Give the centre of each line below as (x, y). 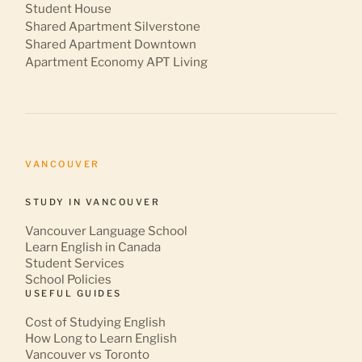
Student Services (75, 263)
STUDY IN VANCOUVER (93, 202)
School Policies (69, 279)
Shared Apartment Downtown (111, 44)
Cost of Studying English (96, 322)
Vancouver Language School (107, 231)
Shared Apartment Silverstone (113, 26)
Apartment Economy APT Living (117, 62)
